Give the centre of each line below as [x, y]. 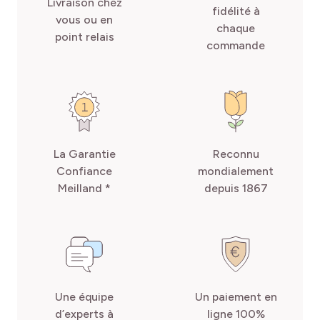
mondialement [236, 171]
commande [236, 45]
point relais [84, 36]
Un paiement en [236, 296]
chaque [236, 28]
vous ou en [84, 19]
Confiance [84, 171]
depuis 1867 [236, 188]
